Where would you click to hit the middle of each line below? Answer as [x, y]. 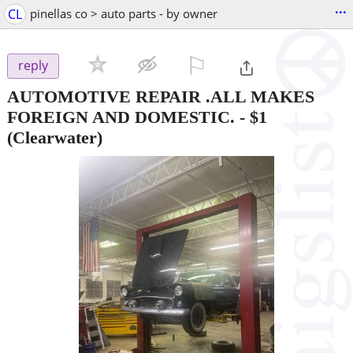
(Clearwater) [55, 137]
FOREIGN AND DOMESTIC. [121, 117]
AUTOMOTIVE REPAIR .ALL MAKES [161, 96]
